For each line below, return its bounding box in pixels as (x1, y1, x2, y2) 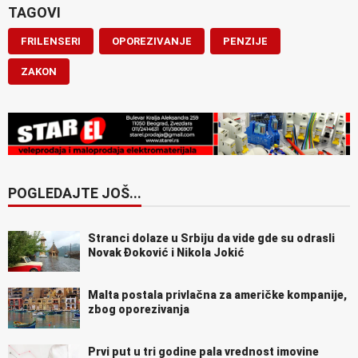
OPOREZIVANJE (112, 35, 192, 48)
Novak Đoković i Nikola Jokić (88, 246, 245, 260)
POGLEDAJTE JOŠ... (8, 185, 141, 202)
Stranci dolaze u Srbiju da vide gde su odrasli (88, 232, 335, 245)
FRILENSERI (21, 35, 81, 48)
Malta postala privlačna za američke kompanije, (88, 288, 347, 302)
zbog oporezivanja (88, 303, 189, 316)
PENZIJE (223, 35, 268, 48)
